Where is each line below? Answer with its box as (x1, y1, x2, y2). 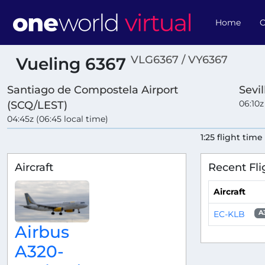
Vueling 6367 (16, 54, 131, 74)
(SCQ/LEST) (7, 99, 67, 112)
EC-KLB (213, 208, 245, 219)
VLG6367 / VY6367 (131, 53, 228, 66)
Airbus (15, 221, 69, 242)
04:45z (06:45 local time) (7, 114, 108, 125)
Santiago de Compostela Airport (7, 83, 178, 96)
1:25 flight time (201, 132, 263, 143)
